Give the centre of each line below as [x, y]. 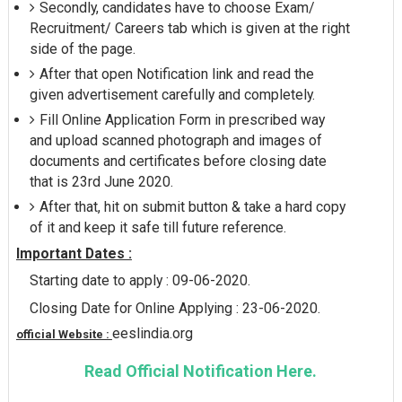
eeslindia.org [152, 334]
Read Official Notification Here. [201, 371]
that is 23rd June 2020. [101, 181]
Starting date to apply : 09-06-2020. [140, 280]
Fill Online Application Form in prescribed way [182, 119]
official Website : [64, 335]
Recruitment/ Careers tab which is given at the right [189, 28]
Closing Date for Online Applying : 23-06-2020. [175, 308]
